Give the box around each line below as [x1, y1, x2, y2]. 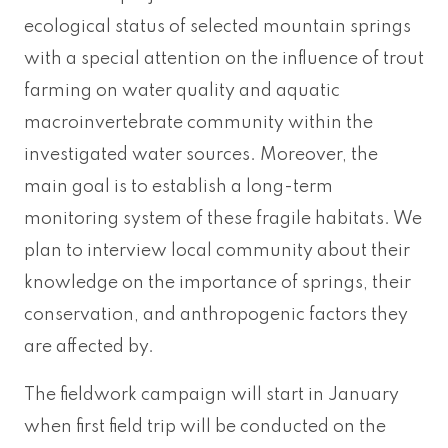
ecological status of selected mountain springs [24, 17, 411, 36]
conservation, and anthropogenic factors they [24, 305, 408, 324]
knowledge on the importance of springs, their [24, 273, 411, 292]
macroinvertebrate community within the [24, 113, 373, 132]
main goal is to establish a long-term [24, 177, 333, 196]
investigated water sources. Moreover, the [24, 145, 378, 164]
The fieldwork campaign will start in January [24, 385, 399, 404]
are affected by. [24, 337, 154, 356]
